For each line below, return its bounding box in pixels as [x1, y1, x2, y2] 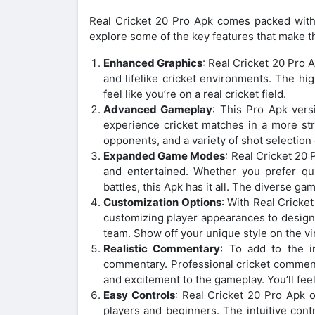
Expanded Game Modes [103, 148, 226, 162]
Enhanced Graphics [103, 56, 203, 70]
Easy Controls [103, 288, 175, 302]
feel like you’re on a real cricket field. [103, 86, 286, 101]
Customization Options [103, 195, 221, 209]
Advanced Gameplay [103, 102, 213, 116]
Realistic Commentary [103, 241, 221, 255]
